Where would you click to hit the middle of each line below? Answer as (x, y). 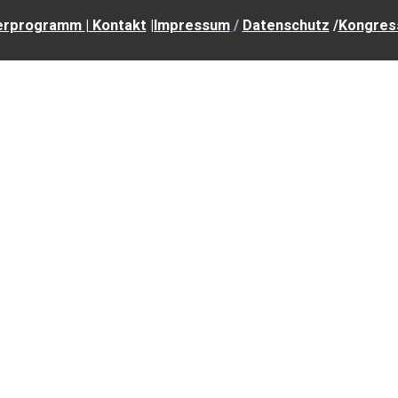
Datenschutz (286, 26)
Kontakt (117, 26)
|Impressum (190, 26)
